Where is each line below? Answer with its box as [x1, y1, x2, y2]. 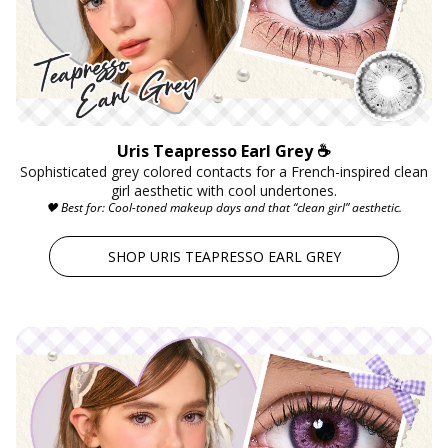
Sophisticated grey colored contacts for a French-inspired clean [20, 161, 428, 181]
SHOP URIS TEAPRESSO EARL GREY [107, 246, 341, 266]
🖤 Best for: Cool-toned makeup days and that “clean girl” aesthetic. [46, 198, 402, 216]
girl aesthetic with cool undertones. [111, 180, 337, 200]
